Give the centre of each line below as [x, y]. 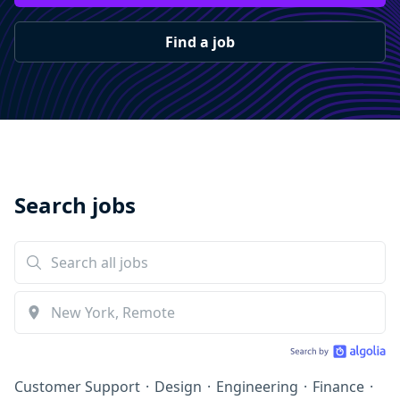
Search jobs [75, 205]
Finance [338, 387]
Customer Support [77, 387]
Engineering [257, 387]
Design [178, 387]
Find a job [200, 42]
